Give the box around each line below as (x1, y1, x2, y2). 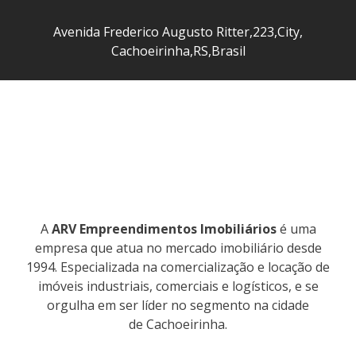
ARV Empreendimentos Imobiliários (51, 220, 277, 238)
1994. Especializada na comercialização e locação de (26, 258, 330, 276)
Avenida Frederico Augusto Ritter (53, 23, 250, 41)
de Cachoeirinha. (129, 315, 227, 333)
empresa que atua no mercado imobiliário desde (34, 239, 322, 257)
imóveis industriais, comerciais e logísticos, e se (37, 277, 319, 295)
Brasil (211, 42, 246, 60)
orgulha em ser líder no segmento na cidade (47, 296, 309, 314)
